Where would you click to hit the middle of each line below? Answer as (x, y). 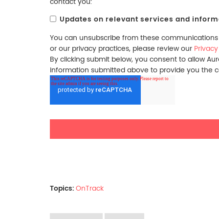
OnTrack (90, 188)
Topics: (63, 188)
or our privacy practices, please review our (122, 48)
